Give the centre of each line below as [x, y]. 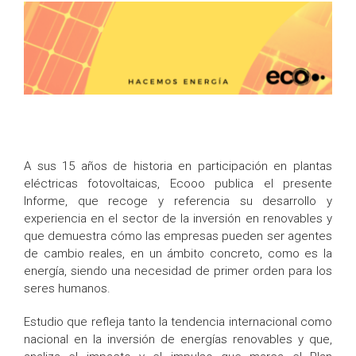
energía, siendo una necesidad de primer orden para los [178, 271]
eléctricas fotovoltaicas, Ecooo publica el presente [178, 183]
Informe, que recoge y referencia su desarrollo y [178, 201]
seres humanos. [67, 288]
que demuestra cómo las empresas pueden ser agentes [178, 236]
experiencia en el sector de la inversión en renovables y [178, 218]
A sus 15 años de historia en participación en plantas [178, 166]
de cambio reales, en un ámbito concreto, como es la [178, 253]
